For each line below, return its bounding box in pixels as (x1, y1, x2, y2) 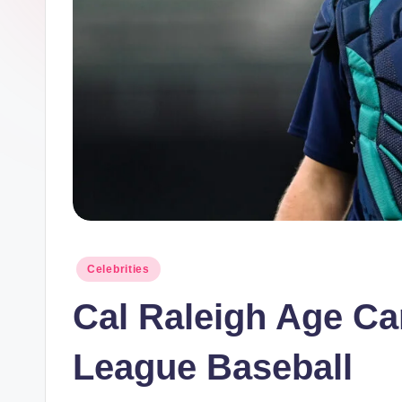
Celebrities (87, 262, 150, 275)
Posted (72, 258, 111, 274)
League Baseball (73, 346, 353, 387)
